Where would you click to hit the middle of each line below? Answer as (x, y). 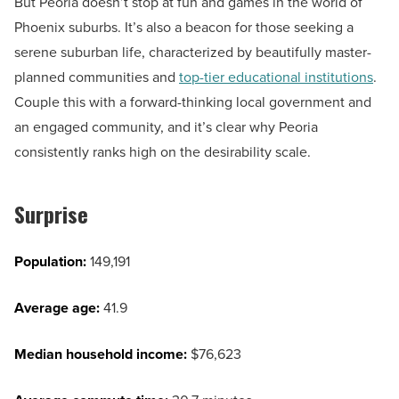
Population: (52, 262)
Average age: (57, 308)
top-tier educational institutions (276, 77)
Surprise (51, 214)
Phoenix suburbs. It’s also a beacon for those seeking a (184, 28)
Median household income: (102, 354)
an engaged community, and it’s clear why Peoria (166, 127)
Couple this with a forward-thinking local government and (193, 102)
